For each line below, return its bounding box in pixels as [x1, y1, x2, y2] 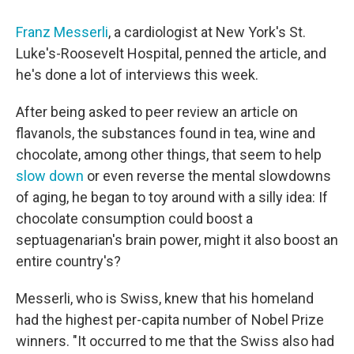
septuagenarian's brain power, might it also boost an [16, 232, 338, 248]
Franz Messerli [16, 24, 108, 40]
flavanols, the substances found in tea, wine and [16, 125, 315, 141]
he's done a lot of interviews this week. [16, 66, 258, 83]
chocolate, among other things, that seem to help [16, 146, 322, 163]
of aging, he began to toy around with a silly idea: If [16, 189, 328, 205]
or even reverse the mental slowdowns [84, 168, 331, 184]
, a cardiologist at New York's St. [108, 24, 306, 40]
